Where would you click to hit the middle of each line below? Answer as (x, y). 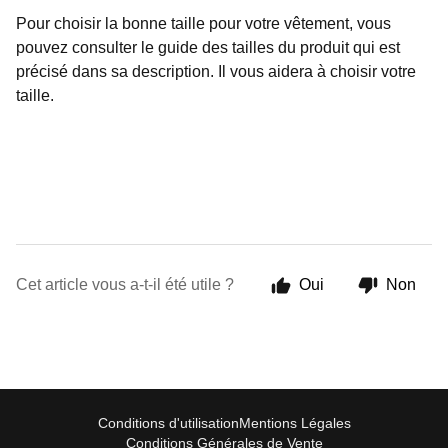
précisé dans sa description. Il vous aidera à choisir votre (216, 71)
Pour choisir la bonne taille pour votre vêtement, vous (203, 23)
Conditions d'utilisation (168, 423)
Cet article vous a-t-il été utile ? (125, 284)
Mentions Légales (294, 423)
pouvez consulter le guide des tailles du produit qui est (208, 47)
